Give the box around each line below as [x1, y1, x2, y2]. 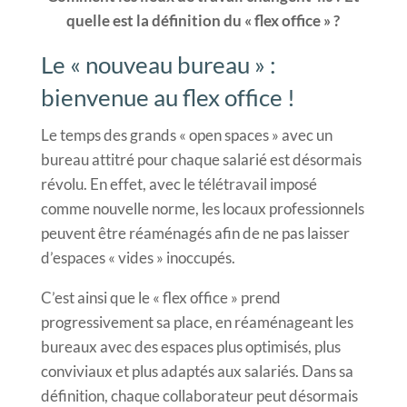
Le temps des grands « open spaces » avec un [40, 124, 333, 144]
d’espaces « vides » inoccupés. [40, 247, 235, 267]
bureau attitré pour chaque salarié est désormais [40, 149, 362, 169]
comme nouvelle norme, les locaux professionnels [40, 198, 364, 218]
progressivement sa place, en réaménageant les [40, 312, 353, 332]
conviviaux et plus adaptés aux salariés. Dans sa [40, 361, 353, 381]
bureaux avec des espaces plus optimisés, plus [40, 336, 341, 356]
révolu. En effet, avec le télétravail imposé [40, 174, 317, 194]
